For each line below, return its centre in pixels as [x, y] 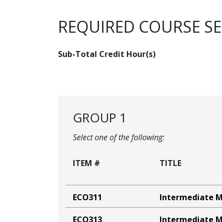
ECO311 [87, 197]
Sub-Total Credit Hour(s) [107, 54]
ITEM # [86, 163]
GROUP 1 [100, 118]
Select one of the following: [119, 138]
